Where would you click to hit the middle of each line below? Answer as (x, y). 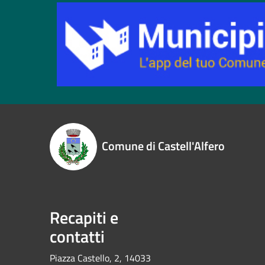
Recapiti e (84, 218)
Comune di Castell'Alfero (163, 146)
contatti (77, 237)
